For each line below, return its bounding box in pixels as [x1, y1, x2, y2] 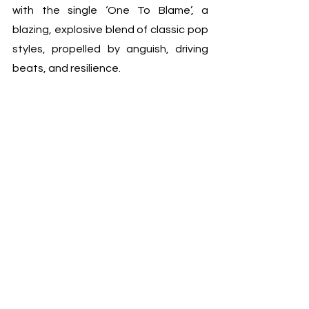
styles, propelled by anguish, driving [12, 43, 208, 55]
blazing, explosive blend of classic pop [12, 24, 208, 36]
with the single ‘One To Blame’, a [12, 5, 208, 17]
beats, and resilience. [12, 63, 121, 74]
